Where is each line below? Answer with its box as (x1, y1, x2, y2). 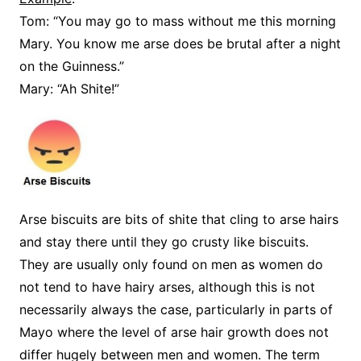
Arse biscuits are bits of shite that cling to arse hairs (19, 210, 338, 227)
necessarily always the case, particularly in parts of (19, 301, 333, 317)
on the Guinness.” (19, 57, 124, 74)
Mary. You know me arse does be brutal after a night (19, 35, 341, 52)
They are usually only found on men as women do (19, 255, 323, 272)
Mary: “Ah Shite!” (19, 80, 119, 97)
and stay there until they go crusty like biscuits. (19, 233, 309, 250)
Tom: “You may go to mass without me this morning (19, 12, 336, 29)
